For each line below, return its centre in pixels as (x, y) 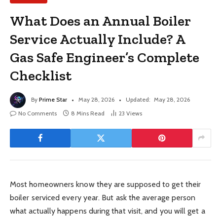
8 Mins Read (88, 113)
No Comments (37, 113)
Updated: (138, 99)
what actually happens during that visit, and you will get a (108, 211)
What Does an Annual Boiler (101, 20)
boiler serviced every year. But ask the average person (103, 197)
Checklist (41, 75)
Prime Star (53, 99)
